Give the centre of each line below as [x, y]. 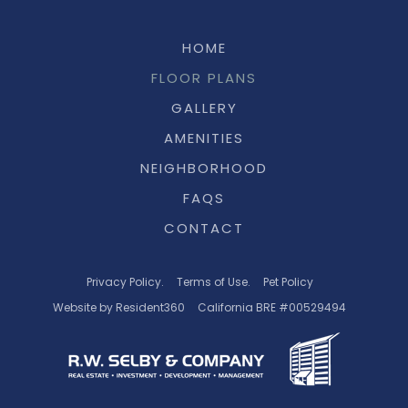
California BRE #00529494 [272, 309]
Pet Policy [288, 284]
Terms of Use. [213, 284]
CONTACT [204, 230]
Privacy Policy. [125, 284]
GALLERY [204, 110]
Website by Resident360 [119, 309]
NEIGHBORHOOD [204, 170]
